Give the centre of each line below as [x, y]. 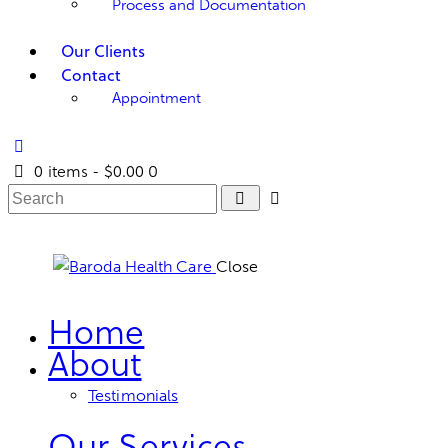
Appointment [156, 97]
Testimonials [133, 395]
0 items [61, 170]
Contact [90, 74]
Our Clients [102, 50]
